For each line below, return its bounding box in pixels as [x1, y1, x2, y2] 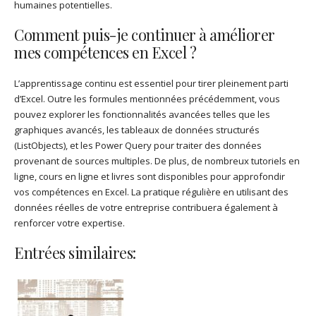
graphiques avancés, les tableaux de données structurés [14, 123, 260, 136]
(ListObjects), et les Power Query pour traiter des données [14, 138, 262, 152]
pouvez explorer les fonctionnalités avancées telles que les [14, 107, 270, 121]
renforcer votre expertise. [14, 216, 125, 229]
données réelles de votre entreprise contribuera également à [14, 200, 278, 214]
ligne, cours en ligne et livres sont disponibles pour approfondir [14, 169, 285, 183]
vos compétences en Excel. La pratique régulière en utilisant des [14, 185, 288, 198]
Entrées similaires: [14, 242, 136, 262]
